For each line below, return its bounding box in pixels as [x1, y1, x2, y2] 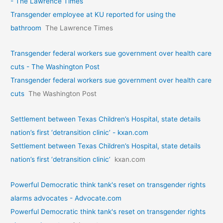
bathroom [10, 24, 42, 32]
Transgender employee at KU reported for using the [10, 10, 176, 19]
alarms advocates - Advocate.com [10, 194, 122, 202]
